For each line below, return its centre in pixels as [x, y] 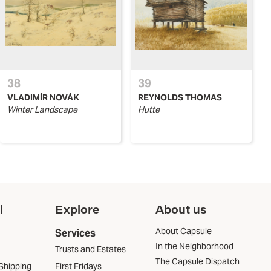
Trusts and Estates [90, 250]
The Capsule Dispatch [198, 262]
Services [75, 233]
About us [181, 210]
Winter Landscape [42, 110]
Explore [77, 210]
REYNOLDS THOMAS [180, 98]
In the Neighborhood [195, 247]
